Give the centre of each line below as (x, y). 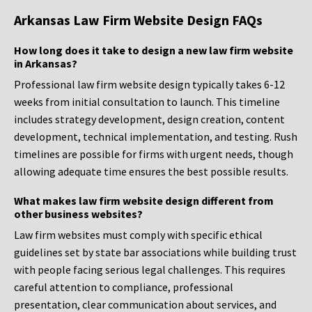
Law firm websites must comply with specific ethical (138, 235)
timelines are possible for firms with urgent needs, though (154, 154)
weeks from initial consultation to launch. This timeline (147, 102)
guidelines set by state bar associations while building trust (155, 252)
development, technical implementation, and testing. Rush (156, 137)
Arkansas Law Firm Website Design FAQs (138, 20)
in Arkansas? (46, 64)
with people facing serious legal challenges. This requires (150, 270)
